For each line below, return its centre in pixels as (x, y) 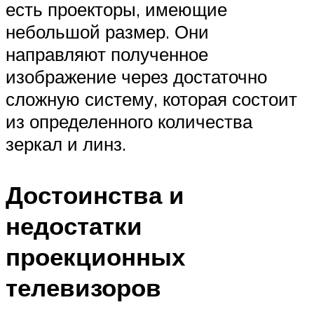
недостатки (74, 225)
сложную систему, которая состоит (151, 98)
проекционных (95, 256)
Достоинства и (95, 194)
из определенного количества (129, 121)
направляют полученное (107, 54)
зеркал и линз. (66, 143)
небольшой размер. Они (107, 31)
